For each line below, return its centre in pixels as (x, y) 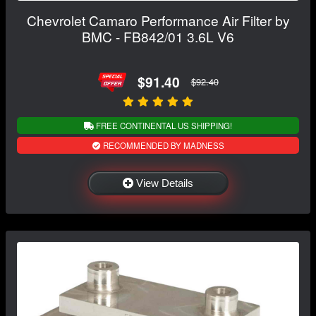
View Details (165, 183)
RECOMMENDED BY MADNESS (162, 146)
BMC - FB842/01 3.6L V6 (158, 36)
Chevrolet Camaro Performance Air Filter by (158, 20)
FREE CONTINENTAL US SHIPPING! (163, 126)
